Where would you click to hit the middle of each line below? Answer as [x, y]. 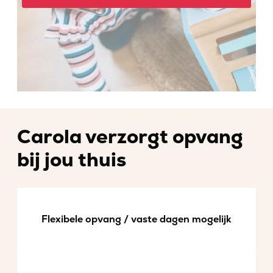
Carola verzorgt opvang [130, 137]
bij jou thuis [72, 160]
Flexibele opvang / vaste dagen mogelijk [136, 219]
